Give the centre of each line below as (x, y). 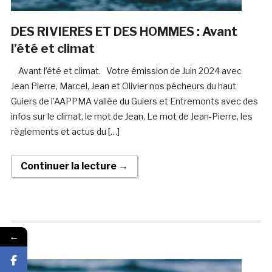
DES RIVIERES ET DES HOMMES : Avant (124, 32)
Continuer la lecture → (74, 166)
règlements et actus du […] (65, 132)
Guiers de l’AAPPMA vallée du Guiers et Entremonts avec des (134, 101)
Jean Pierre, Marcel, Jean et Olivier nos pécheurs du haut (123, 86)
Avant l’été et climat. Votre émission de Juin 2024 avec (126, 71)
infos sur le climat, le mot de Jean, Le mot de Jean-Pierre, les (131, 117)
